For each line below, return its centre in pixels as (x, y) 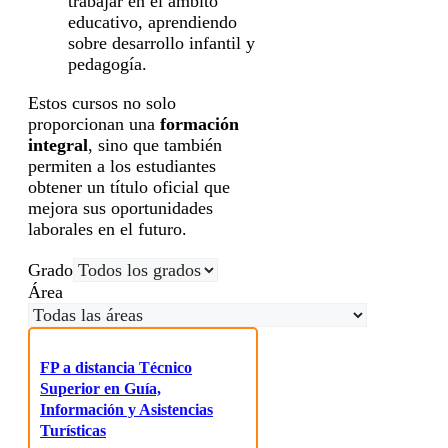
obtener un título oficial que (129, 187)
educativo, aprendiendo (152, 22)
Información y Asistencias (126, 410)
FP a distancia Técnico (116, 368)
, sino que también (155, 145)
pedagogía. (107, 64)
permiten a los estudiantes (122, 166)
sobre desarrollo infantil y (161, 43)
